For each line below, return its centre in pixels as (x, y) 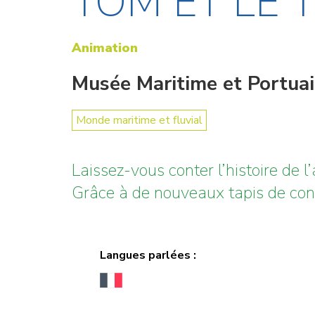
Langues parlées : (148, 256)
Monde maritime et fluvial (139, 120)
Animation (105, 47)
